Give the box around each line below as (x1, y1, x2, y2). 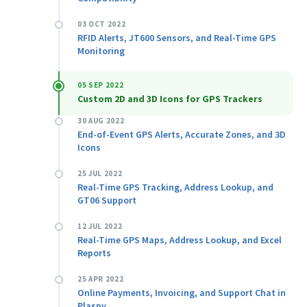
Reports (77, 246, 111, 259)
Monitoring (77, 44, 125, 57)
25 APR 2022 (77, 273, 124, 284)
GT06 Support (77, 193, 136, 206)
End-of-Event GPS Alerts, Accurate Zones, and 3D (77, 127, 286, 140)
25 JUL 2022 (77, 168, 123, 178)
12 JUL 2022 (77, 221, 123, 231)
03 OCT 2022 (77, 19, 126, 29)
